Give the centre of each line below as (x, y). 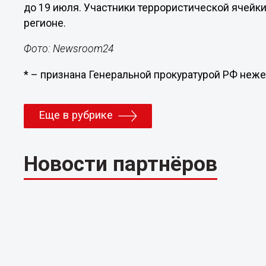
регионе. (45, 23)
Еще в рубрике (76, 115)
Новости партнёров (121, 164)
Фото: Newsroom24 (74, 49)
